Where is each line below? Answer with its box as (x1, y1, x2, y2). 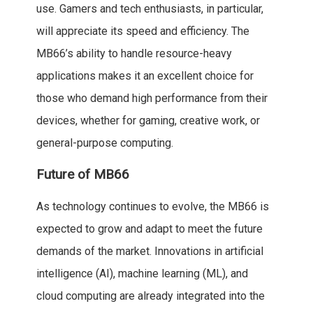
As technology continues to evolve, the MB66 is (36, 200, 269, 214)
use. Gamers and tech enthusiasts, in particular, (36, 2, 263, 16)
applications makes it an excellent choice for (36, 69, 254, 83)
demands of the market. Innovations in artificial (36, 245, 263, 259)
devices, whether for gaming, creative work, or (36, 114, 260, 128)
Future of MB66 (36, 166, 129, 183)
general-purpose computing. (36, 136, 173, 150)
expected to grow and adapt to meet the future (36, 222, 263, 236)
